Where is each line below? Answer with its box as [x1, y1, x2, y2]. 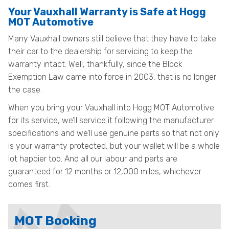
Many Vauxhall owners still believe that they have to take [8, 34, 216, 43]
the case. [8, 85, 42, 95]
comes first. [8, 179, 50, 189]
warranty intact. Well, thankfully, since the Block [8, 59, 182, 69]
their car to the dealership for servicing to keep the [8, 47, 193, 56]
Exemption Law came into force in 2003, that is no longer [8, 72, 216, 82]
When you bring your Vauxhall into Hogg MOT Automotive [8, 103, 214, 112]
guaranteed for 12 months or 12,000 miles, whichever [8, 167, 201, 176]
